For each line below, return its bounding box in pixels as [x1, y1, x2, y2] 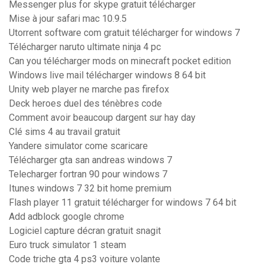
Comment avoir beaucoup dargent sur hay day [9, 112, 196, 124]
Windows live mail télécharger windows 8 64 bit [9, 70, 206, 81]
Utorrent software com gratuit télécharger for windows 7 [9, 27, 240, 39]
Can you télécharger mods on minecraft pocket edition [9, 55, 231, 67]
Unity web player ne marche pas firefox [9, 84, 169, 95]
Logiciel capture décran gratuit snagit [9, 225, 161, 237]
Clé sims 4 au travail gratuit [9, 126, 120, 138]
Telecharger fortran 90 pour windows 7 [9, 169, 167, 180]
